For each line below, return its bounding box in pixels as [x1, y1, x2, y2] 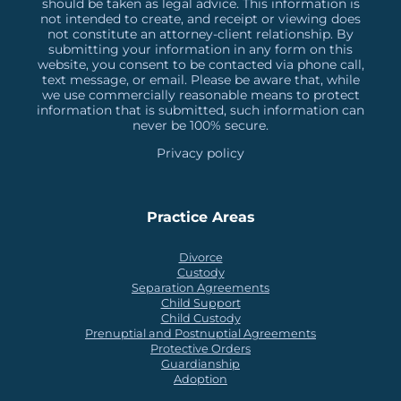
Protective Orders [150, 342, 251, 355]
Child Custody [160, 311, 241, 325]
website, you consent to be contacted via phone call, [37, 56, 364, 73]
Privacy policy [157, 145, 244, 161]
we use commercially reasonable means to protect [41, 87, 360, 103]
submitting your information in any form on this [48, 41, 353, 57]
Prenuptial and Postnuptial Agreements [85, 327, 316, 340]
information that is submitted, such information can [37, 102, 364, 118]
